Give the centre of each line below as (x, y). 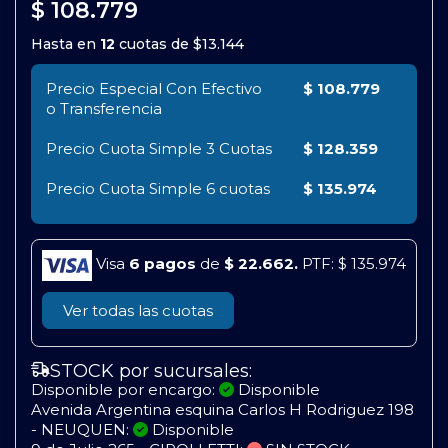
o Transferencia (104, 108)
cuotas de (154, 43)
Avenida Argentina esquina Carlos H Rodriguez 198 (222, 409)
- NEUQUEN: (82, 429)
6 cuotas (236, 188)
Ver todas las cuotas (138, 310)
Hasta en (65, 43)
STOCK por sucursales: (151, 370)
